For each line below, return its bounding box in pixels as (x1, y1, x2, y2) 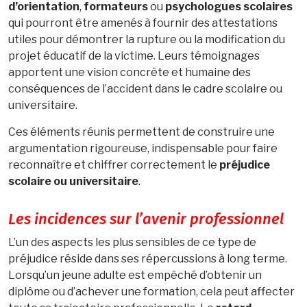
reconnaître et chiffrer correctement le (8, 158, 219, 171)
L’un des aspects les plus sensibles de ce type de (8, 235, 256, 249)
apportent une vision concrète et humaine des (8, 65, 251, 79)
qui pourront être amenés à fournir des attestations (8, 16, 278, 29)
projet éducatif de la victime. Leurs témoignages (8, 49, 260, 62)
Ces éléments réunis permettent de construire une (8, 125, 275, 138)
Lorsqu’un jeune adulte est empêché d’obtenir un (8, 268, 262, 282)
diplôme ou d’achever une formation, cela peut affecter (8, 284, 295, 298)
